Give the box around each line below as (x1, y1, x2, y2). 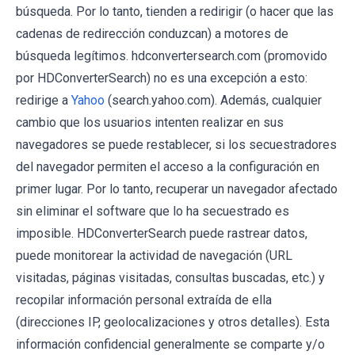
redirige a (16, 92, 71, 108)
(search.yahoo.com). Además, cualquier (105, 92, 322, 108)
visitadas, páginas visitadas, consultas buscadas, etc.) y (16, 269, 325, 285)
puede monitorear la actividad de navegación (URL (16, 247, 292, 263)
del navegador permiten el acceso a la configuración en (16, 158, 319, 174)
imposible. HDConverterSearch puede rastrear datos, (16, 225, 307, 241)
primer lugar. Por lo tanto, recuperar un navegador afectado (16, 181, 338, 197)
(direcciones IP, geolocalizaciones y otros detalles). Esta (16, 314, 330, 330)
